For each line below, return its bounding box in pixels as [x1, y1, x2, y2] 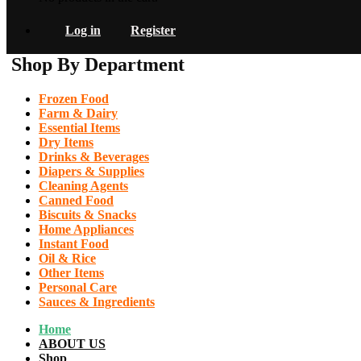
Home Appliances [39, 222, 134, 236]
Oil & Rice [39, 251, 96, 265]
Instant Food [39, 236, 109, 251]
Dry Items [39, 135, 93, 149]
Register [131, 23, 176, 37]
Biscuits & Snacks [39, 207, 136, 222]
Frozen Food [39, 91, 109, 106]
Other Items [39, 265, 104, 280]
